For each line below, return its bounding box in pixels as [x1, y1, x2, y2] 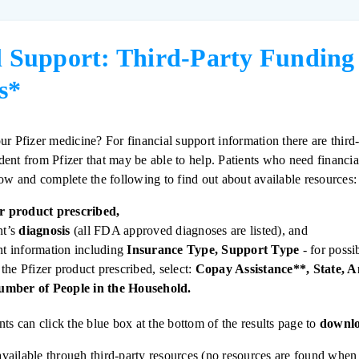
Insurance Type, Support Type [127, 243, 300, 257]
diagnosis [18, 224, 71, 238]
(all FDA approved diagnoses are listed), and [70, 224, 308, 238]
